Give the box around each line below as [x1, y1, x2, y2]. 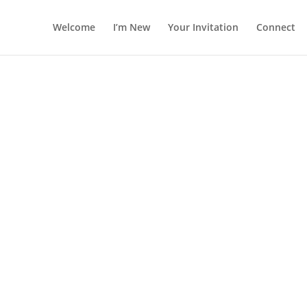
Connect [256, 21, 295, 34]
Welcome [52, 21, 95, 34]
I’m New [112, 21, 150, 34]
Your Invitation [167, 21, 238, 34]
